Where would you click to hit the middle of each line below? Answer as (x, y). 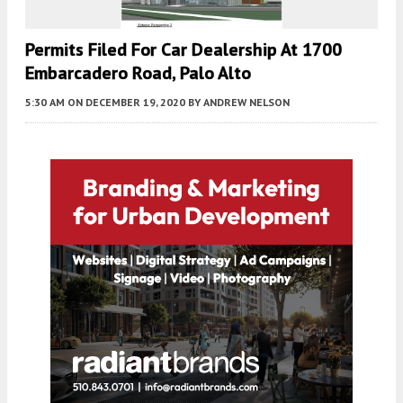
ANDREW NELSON (246, 102)
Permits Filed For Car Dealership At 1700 (184, 49)
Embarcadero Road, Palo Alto (138, 72)
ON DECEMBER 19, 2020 (126, 102)
